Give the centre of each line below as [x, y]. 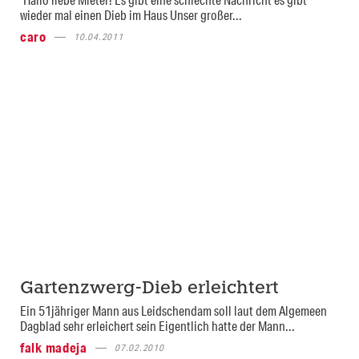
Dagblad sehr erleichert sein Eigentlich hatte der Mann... [157, 326]
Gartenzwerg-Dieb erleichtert [149, 289]
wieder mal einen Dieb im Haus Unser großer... [131, 15]
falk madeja [54, 347]
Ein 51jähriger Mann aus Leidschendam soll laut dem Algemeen [173, 311]
